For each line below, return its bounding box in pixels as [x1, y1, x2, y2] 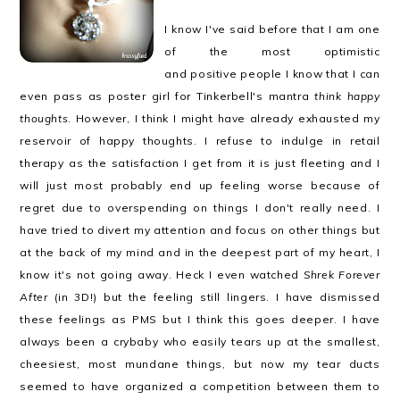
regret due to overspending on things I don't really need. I [20, 201, 380, 214]
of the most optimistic [164, 45, 380, 58]
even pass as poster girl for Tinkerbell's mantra [20, 89, 315, 103]
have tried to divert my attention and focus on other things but [20, 223, 380, 237]
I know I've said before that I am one [164, 22, 380, 36]
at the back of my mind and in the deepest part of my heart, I [20, 246, 380, 259]
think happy [314, 89, 380, 103]
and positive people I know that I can [164, 67, 380, 80]
